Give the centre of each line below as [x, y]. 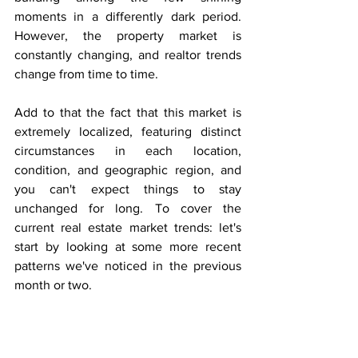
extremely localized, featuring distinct [128, 132]
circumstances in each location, [128, 151]
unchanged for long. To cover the [128, 209]
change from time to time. [86, 74]
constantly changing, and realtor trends [128, 55]
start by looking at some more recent [128, 247]
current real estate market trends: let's [128, 228]
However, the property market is [128, 36]
